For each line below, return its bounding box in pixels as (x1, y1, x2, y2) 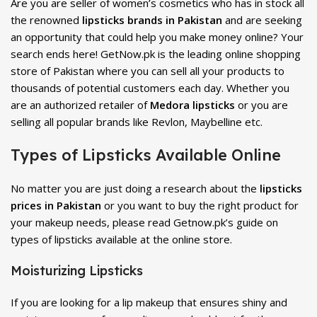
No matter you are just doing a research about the (11, 181, 260, 195)
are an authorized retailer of (11, 98, 147, 112)
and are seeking (222, 13, 302, 27)
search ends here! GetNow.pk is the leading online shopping (11, 47, 301, 61)
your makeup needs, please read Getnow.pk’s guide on (11, 215, 278, 229)
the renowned (11, 13, 82, 27)
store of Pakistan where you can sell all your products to (11, 64, 284, 78)
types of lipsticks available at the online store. (11, 232, 232, 246)
